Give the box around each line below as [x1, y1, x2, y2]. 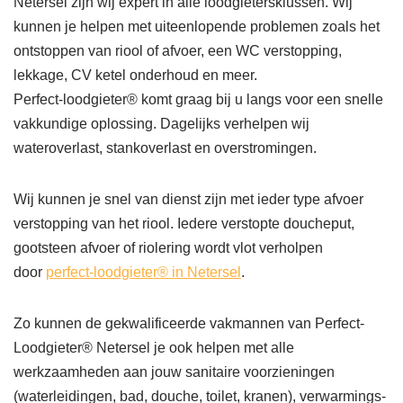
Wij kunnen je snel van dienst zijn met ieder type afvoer [13, 192, 363, 207]
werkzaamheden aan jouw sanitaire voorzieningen [13, 364, 335, 380]
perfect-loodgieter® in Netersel [46, 264, 241, 280]
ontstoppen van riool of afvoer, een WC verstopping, [13, 43, 342, 58]
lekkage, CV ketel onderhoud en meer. [13, 67, 257, 83]
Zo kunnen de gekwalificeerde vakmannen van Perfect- [13, 316, 364, 331]
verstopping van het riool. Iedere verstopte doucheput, [13, 216, 354, 231]
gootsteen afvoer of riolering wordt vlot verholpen [13, 240, 323, 255]
